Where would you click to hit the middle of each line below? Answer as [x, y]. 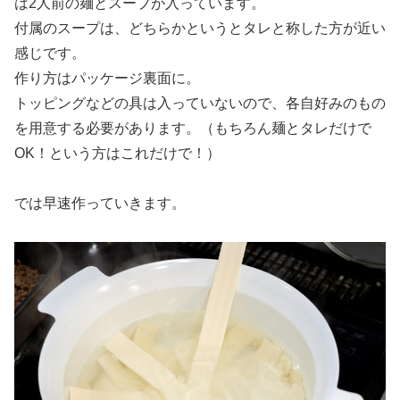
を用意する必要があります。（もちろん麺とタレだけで [193, 128]
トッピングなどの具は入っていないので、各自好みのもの [200, 103]
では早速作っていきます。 [100, 204]
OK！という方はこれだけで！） [117, 153]
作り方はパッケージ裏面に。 [107, 78]
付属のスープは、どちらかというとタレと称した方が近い [200, 28]
